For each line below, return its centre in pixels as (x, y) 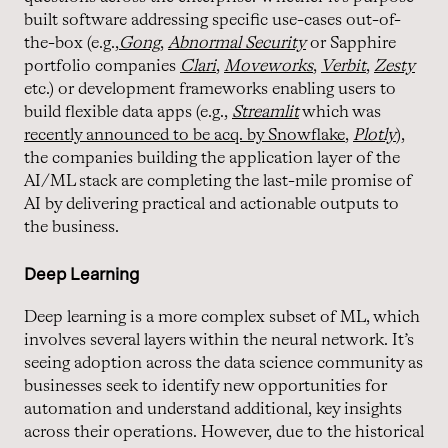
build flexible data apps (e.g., (128, 112)
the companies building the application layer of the (212, 158)
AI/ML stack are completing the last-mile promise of (218, 181)
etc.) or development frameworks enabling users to (210, 89)
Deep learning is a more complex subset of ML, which (222, 317)
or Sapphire (351, 43)
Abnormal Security (237, 43)
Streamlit (265, 112)
